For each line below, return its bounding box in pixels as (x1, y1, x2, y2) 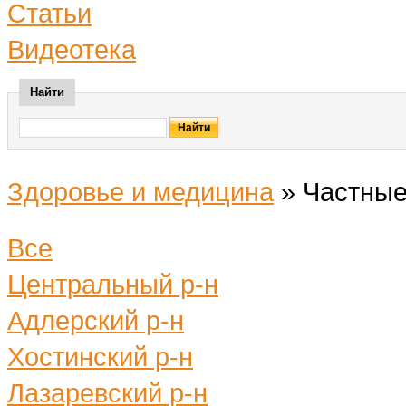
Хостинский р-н (7, 342, 193, 372)
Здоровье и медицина (7, 177, 274, 207)
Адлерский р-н (7, 305, 184, 335)
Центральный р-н (7, 269, 218, 299)
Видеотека (7, 34, 136, 64)
